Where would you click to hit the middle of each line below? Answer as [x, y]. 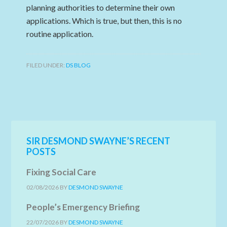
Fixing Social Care [62, 172]
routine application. [60, 34]
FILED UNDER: [46, 65]
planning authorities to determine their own [101, 7]
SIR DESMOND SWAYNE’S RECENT [99, 141]
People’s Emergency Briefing [83, 207]
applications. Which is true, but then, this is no [104, 21]
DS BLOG [79, 65]
